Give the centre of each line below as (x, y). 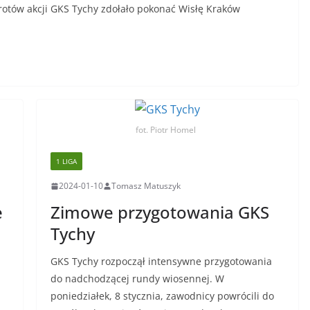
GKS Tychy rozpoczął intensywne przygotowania (161, 262)
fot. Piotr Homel (165, 130)
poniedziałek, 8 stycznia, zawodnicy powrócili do (162, 296)
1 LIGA (66, 162)
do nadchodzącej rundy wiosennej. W (137, 279)
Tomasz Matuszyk (146, 186)
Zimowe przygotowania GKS (159, 212)
